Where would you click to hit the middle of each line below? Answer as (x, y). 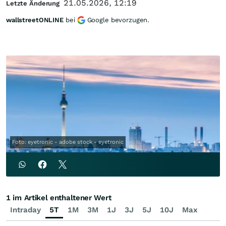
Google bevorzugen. (118, 20)
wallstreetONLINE (35, 20)
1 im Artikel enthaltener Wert (59, 198)
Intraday (25, 210)
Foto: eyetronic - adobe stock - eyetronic (68, 142)
